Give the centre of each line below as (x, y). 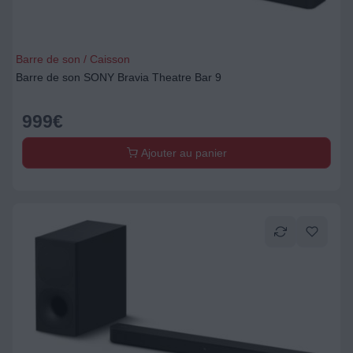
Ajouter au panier (182, 153)
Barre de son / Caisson (73, 59)
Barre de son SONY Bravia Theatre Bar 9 (119, 77)
